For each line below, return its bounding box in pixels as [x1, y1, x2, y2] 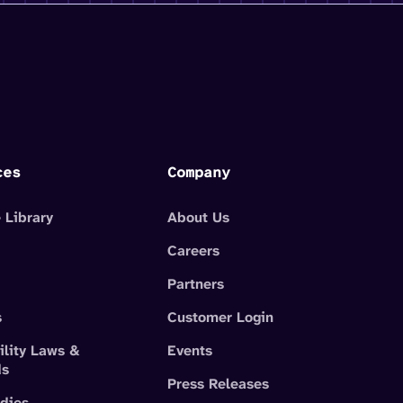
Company [167, 162, 231, 182]
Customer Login [167, 307, 274, 327]
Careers [167, 240, 220, 260]
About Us [167, 207, 230, 227]
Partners [167, 273, 225, 293]
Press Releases [167, 373, 270, 393]
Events [167, 340, 213, 360]
